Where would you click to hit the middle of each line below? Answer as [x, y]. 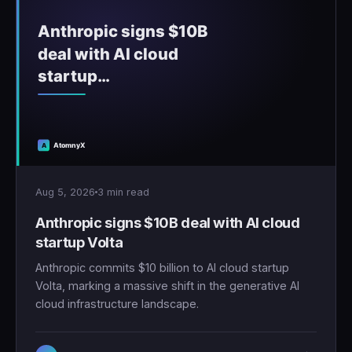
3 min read [123, 192]
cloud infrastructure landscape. [117, 303]
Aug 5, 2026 [65, 192]
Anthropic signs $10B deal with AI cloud [168, 222]
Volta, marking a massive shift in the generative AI [167, 285]
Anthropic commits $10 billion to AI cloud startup [162, 267]
